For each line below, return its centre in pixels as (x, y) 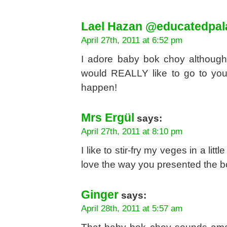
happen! (99, 87)
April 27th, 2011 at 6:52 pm (132, 40)
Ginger (100, 195)
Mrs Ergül (108, 118)
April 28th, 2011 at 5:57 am (132, 208)
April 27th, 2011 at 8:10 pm (132, 131)
